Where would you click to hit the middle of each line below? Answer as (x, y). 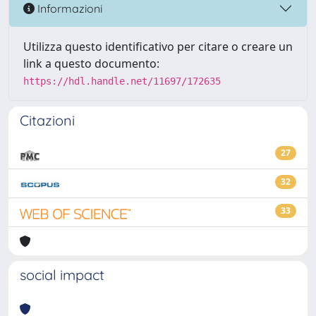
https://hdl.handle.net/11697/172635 (122, 81)
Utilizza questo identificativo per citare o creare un (158, 47)
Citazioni (47, 120)
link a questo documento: (91, 63)
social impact (62, 275)
